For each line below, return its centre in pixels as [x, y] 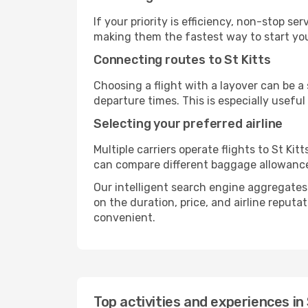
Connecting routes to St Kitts [182, 60]
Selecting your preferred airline [188, 124]
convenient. [124, 218]
